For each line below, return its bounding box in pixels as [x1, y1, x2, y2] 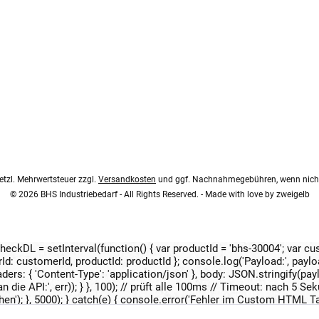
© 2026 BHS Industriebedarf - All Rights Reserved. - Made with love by [9, 189, 276, 200]
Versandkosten [98, 174, 156, 185]
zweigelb [276, 189, 310, 200]
